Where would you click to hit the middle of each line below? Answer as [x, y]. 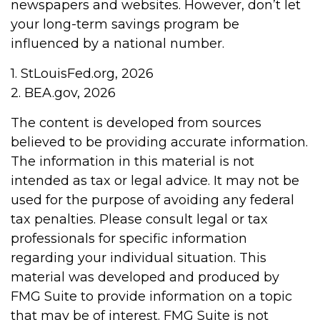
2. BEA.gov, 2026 [63, 93]
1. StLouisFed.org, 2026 [82, 74]
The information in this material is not [132, 161]
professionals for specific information [129, 239]
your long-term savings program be [125, 24]
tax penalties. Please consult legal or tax [139, 219]
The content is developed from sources [136, 123]
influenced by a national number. [117, 44]
